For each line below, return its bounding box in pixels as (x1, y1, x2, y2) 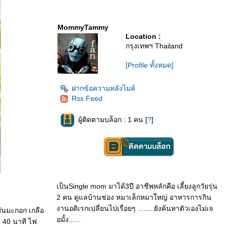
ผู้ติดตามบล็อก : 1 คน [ (78, 116, 147, 124)
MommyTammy (58, 23, 108, 31)
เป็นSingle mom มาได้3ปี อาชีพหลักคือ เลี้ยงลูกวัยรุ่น (56, 182, 217, 190)
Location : (126, 32, 161, 40)
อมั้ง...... (56, 215, 81, 223)
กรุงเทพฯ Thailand (126, 42, 183, 50)
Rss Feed (72, 94, 102, 102)
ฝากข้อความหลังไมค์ (72, 84, 135, 92)
